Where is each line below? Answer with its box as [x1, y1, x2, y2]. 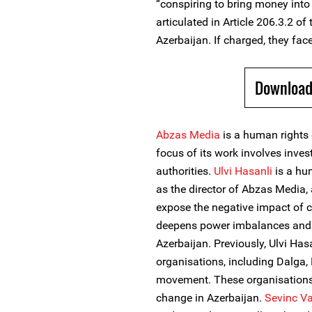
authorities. [156, 164, 214, 178]
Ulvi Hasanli [214, 164, 272, 178]
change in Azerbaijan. [156, 291, 265, 304]
